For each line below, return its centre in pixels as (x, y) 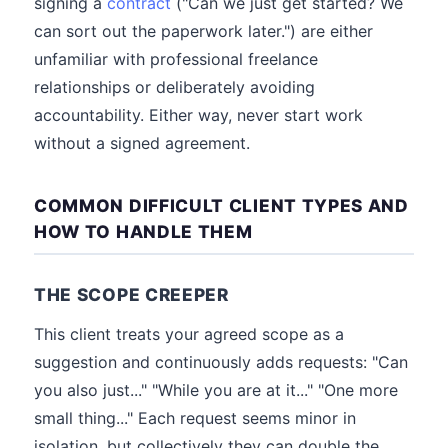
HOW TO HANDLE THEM (143, 231)
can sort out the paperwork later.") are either (203, 31)
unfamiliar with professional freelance (176, 59)
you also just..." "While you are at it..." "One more (216, 390)
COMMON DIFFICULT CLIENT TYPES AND (221, 205)
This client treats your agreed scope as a (189, 334)
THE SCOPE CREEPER (131, 294)
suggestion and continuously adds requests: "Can (221, 362)
